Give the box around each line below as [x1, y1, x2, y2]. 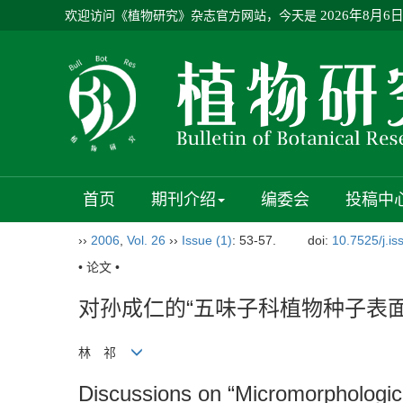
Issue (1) [182, 233, 232, 247]
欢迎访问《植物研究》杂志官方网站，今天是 [65, 8, 317, 22]
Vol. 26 [127, 233, 166, 247]
